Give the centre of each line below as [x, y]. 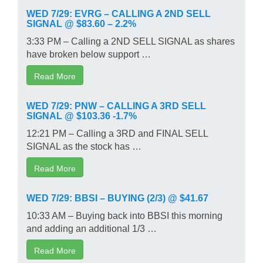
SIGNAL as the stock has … [84, 145]
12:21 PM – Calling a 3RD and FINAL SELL [117, 132]
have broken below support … [89, 53]
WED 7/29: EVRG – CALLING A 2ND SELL [119, 13]
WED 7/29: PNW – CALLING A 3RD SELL [116, 105]
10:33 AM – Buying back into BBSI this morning [124, 215]
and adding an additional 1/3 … [92, 227]
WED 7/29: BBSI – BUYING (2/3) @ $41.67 [117, 197]
